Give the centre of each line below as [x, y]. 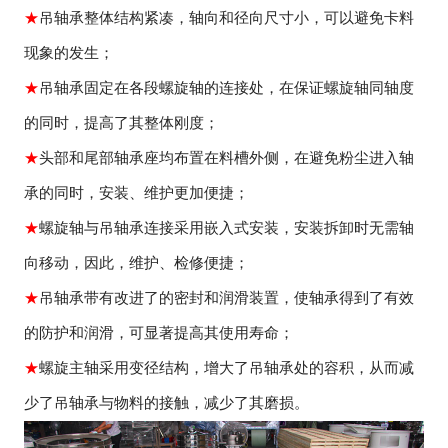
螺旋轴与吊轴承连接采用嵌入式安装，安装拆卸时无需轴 [227, 227]
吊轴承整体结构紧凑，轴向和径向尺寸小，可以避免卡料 [227, 17]
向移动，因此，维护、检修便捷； [137, 262]
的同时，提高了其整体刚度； [122, 122]
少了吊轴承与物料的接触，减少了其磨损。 [167, 402]
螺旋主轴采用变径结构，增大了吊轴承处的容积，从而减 [227, 367]
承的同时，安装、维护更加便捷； [137, 192]
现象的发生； [69, 52]
